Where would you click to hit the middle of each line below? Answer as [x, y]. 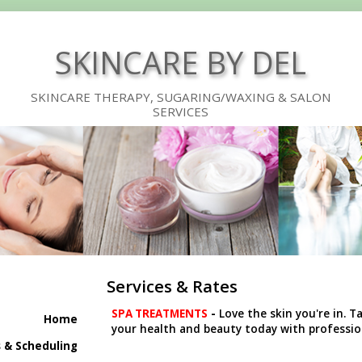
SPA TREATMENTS [159, 313]
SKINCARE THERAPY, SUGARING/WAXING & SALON [181, 97]
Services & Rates [172, 286]
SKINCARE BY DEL [181, 63]
